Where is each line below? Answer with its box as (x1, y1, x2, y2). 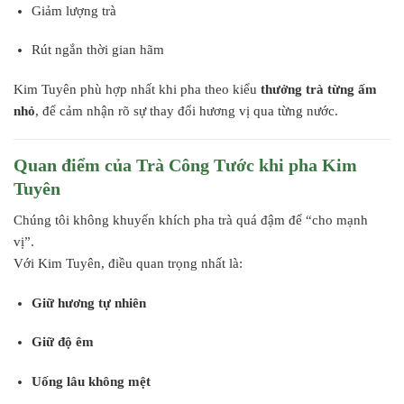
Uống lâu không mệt (31, 373, 151, 389)
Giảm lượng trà (31, 3, 116, 18)
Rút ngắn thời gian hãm (31, 42, 164, 57)
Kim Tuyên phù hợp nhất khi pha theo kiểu (14, 81, 261, 96)
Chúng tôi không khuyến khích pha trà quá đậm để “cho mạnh (14, 213, 368, 227)
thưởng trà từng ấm (261, 81, 377, 96)
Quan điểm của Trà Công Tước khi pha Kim (14, 155, 357, 175)
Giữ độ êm (31, 335, 94, 349)
